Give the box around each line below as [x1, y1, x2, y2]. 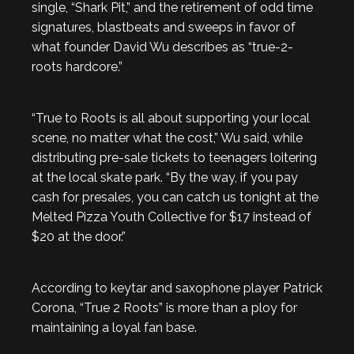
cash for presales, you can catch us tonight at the [32, 190, 318, 205]
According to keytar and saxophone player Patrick [32, 281, 322, 296]
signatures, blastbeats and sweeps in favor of [32, 20, 296, 35]
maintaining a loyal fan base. [32, 320, 197, 335]
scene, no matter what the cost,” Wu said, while [32, 130, 303, 145]
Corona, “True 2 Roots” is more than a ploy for [32, 300, 297, 315]
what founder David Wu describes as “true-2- [32, 40, 293, 55]
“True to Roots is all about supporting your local [32, 111, 310, 126]
